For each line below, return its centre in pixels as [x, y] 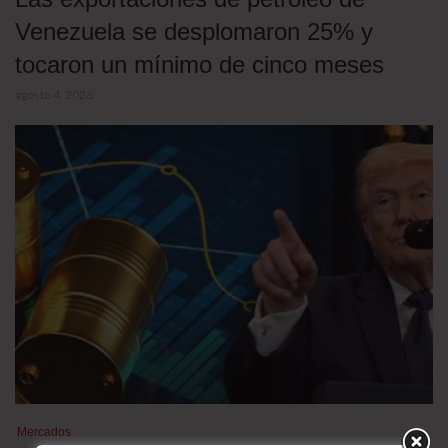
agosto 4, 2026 [54, 95]
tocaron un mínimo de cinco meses [199, 65]
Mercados [44, 431]
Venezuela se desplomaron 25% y [194, 32]
